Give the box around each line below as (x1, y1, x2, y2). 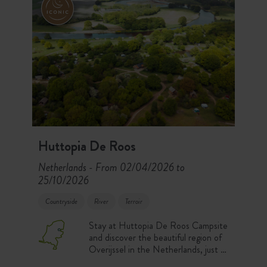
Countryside (45, 195, 77, 207)
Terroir (125, 195, 142, 207)
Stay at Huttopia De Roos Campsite (88, 218, 228, 232)
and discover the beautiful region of (88, 230, 222, 244)
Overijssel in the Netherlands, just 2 (88, 242, 225, 256)
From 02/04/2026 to (95, 159, 185, 175)
